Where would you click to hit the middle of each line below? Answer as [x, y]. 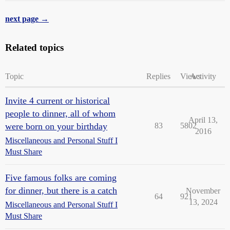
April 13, [203, 120]
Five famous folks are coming [61, 177]
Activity [203, 76]
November [203, 190]
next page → [27, 18]
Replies [158, 76]
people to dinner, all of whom [60, 113]
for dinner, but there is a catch [61, 190]
